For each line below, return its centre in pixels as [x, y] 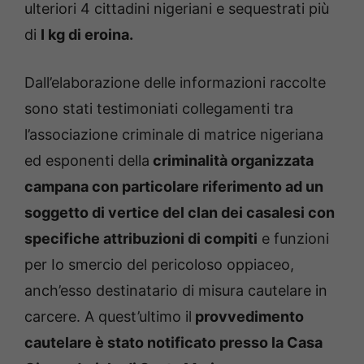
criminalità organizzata [232, 161]
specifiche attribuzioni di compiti [141, 239]
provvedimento [248, 317]
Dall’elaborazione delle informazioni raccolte [175, 83]
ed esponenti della [87, 161]
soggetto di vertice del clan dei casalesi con [180, 213]
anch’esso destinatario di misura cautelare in [176, 291]
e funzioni [293, 239]
